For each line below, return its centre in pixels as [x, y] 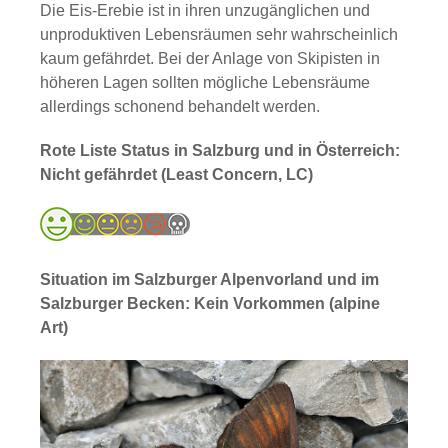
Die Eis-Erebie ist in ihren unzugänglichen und [205, 10]
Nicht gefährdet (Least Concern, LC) [176, 174]
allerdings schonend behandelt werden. [180, 106]
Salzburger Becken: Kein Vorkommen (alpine [210, 303]
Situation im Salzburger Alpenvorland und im [209, 279]
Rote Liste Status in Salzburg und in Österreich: [220, 150]
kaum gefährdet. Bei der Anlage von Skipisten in [210, 58]
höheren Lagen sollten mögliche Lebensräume [205, 82]
